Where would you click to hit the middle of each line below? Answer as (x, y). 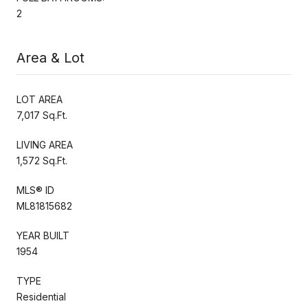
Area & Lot (51, 57)
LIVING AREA (45, 144)
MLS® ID (35, 190)
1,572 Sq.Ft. (42, 160)
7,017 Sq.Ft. (42, 115)
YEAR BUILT (43, 235)
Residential (41, 296)
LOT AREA (40, 99)
